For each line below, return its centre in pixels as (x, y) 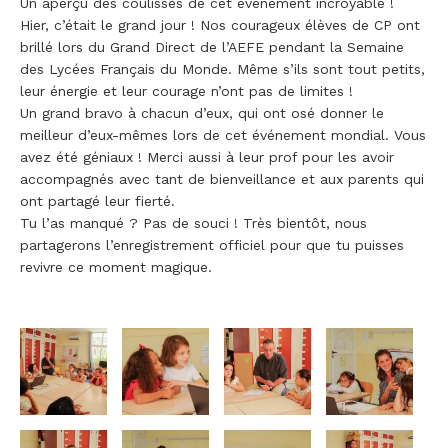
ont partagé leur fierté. (97, 200)
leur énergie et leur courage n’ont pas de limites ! (186, 90)
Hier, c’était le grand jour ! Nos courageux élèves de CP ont (220, 24)
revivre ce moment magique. (116, 266)
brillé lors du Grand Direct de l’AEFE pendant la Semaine (212, 46)
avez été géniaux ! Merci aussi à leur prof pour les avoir (207, 156)
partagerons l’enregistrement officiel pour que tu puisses (212, 244)
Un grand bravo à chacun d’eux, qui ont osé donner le (202, 112)
